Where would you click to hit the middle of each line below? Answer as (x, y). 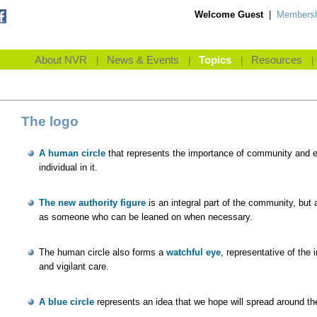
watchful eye (194, 252)
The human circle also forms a (103, 252)
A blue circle (67, 302)
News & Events (143, 60)
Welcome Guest (229, 15)
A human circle (72, 153)
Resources (276, 60)
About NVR (60, 60)
